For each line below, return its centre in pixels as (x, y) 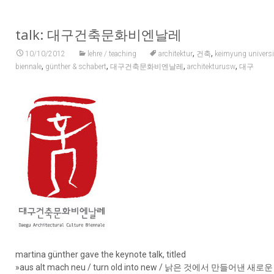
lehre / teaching (112, 54)
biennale (29, 67)
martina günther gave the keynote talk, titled (101, 254)
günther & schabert (76, 67)
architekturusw (212, 67)
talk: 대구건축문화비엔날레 (99, 34)
